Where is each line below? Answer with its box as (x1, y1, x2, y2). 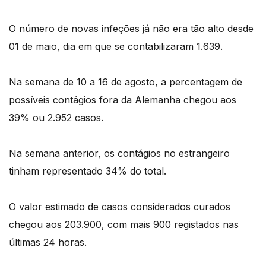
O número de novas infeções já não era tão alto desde (9, 23, 254, 35)
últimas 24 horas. (9, 236, 87, 249)
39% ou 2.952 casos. (9, 112, 103, 124)
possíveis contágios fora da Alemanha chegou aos (9, 94, 236, 106)
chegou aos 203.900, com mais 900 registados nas (9, 218, 239, 231)
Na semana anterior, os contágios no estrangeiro (9, 147, 230, 160)
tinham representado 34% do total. (9, 165, 166, 178)
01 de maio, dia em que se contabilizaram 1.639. (9, 40, 223, 53)
